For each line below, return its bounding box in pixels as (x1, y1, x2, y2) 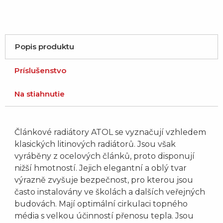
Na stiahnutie (14, 89, 65, 99)
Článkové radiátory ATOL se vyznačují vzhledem (14, 127, 207, 137)
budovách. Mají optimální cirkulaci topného (14, 199, 188, 209)
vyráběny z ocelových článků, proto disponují (14, 151, 195, 161)
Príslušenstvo (14, 65, 67, 75)
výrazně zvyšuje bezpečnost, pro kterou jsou (14, 175, 194, 185)
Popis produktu (15, 42, 75, 52)
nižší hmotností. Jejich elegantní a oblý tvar (14, 163, 187, 173)
